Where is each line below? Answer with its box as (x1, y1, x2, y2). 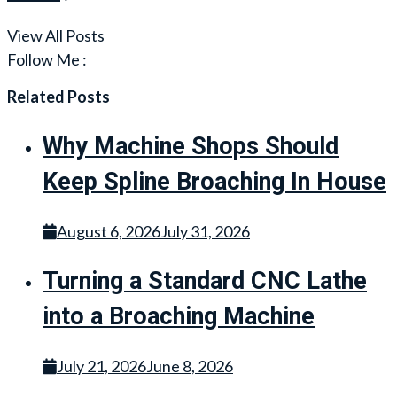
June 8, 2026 (146, 355, 233, 376)
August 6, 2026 (57, 221, 160, 241)
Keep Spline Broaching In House (43, 167, 386, 197)
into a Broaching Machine (43, 302, 315, 331)
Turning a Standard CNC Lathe (43, 267, 367, 296)
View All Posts (7, 26, 105, 46)
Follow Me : (7, 50, 87, 70)
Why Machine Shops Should (43, 132, 339, 161)
